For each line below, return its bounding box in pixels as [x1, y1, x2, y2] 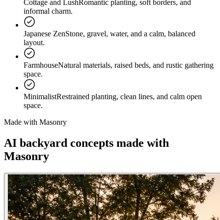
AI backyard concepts [4, 137, 116, 150]
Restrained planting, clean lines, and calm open [56, 92, 202, 101]
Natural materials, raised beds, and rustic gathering [58, 61, 214, 70]
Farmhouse [24, 61, 58, 70]
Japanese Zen [24, 29, 65, 38]
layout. [24, 38, 45, 47]
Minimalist [24, 92, 56, 101]
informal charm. [24, 7, 73, 16]
